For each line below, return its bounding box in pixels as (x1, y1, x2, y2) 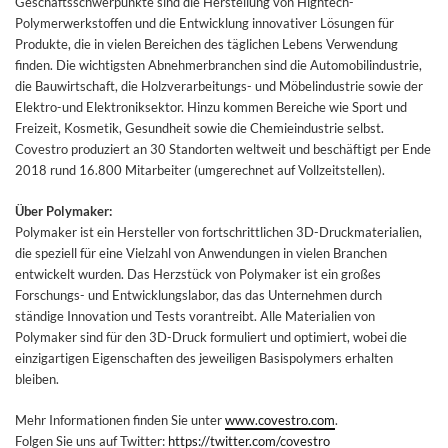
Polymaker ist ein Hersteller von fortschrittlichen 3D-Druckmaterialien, (15, 224, 422, 240)
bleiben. (15, 371, 59, 387)
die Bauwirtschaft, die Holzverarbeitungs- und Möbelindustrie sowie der (15, 78, 423, 94)
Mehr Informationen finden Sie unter (15, 412, 225, 428)
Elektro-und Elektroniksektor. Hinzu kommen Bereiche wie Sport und (15, 99, 407, 115)
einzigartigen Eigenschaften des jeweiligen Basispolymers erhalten (15, 350, 393, 366)
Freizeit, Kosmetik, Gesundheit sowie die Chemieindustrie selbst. (15, 120, 384, 136)
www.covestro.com (225, 412, 335, 428)
